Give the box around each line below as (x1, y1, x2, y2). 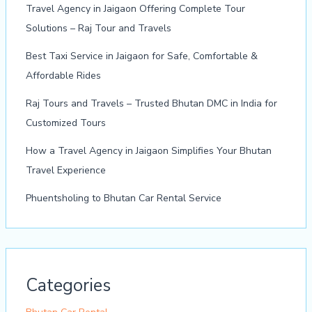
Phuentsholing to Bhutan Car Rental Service (25, 191, 221, 205)
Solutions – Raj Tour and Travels (25, 21, 171, 35)
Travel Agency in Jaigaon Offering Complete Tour (25, 1, 245, 15)
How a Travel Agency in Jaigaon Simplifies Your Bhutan (25, 143, 272, 157)
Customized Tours (25, 116, 106, 130)
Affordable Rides (25, 68, 101, 82)
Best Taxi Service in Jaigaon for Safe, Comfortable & (25, 49, 258, 63)
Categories (25, 273, 111, 297)
